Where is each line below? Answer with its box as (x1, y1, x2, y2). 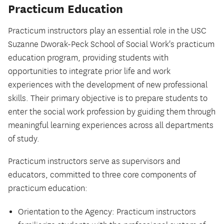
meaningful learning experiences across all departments (8, 120, 213, 130)
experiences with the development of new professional (8, 79, 207, 90)
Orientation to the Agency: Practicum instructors (18, 206, 196, 217)
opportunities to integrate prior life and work (8, 66, 170, 76)
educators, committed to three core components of (8, 169, 196, 180)
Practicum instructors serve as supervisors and (8, 156, 180, 166)
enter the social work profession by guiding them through (8, 106, 215, 117)
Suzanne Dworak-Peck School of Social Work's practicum (8, 39, 214, 49)
